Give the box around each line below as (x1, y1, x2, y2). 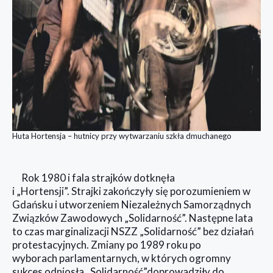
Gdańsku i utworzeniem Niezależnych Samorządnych (12, 197, 251, 211)
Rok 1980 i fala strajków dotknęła (21, 171, 175, 184)
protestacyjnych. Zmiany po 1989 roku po (12, 238, 201, 251)
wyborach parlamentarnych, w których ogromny (12, 251, 231, 264)
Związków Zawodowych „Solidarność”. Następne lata (12, 211, 253, 224)
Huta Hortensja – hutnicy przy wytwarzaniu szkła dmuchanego (12, 130, 232, 141)
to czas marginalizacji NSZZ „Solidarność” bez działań (12, 224, 253, 238)
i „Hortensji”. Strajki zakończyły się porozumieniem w (12, 184, 250, 197)
